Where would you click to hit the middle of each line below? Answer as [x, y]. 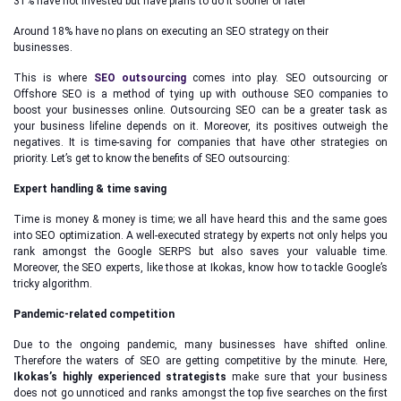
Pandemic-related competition [94, 314]
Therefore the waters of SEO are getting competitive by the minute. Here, [200, 361]
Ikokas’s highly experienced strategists [120, 377]
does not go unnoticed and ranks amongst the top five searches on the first [200, 393]
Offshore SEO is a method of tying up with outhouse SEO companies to [200, 94]
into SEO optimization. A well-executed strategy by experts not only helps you [200, 235]
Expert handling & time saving [90, 189]
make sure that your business [307, 377]
